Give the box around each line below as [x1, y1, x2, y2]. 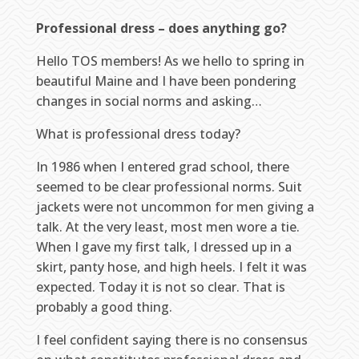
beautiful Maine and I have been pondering [35, 72, 296, 90]
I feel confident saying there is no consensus [35, 331, 308, 349]
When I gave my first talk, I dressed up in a [35, 238, 292, 256]
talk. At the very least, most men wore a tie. [35, 218, 300, 236]
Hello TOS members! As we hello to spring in [35, 52, 305, 70]
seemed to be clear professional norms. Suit [35, 178, 302, 196]
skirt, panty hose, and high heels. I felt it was [35, 258, 307, 276]
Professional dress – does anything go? [35, 19, 287, 37]
